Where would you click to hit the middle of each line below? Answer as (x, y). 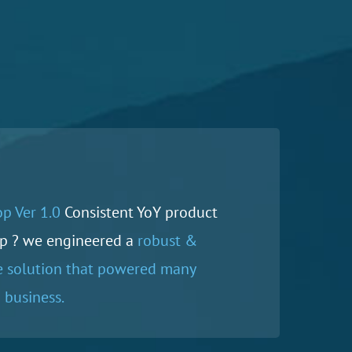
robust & (167, 240)
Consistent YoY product (139, 212)
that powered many (128, 268)
